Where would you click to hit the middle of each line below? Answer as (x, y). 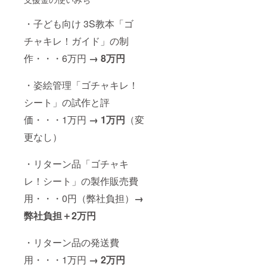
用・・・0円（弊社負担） (79, 198)
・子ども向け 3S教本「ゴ (79, 23)
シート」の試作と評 (67, 102)
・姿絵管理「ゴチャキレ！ (81, 85)
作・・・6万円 (56, 58)
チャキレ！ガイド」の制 (76, 41)
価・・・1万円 (56, 119)
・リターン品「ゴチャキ (76, 163)
